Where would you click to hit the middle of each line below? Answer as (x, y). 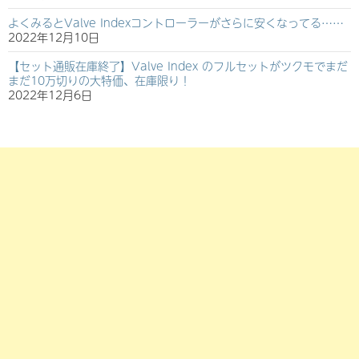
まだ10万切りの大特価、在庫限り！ (99, 81)
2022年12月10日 (54, 37)
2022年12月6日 (50, 95)
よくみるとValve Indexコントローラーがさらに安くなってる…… (176, 23)
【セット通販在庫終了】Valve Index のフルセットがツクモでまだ (178, 66)
